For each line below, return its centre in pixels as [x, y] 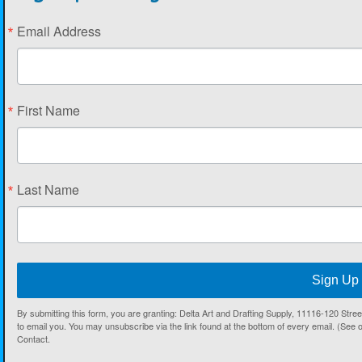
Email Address [59, 32]
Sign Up [335, 280]
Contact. [33, 339]
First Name [48, 111]
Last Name [48, 190]
